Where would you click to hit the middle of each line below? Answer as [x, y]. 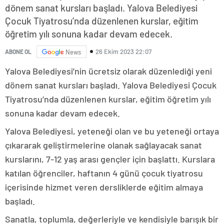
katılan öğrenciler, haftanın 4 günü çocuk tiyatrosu [104, 173]
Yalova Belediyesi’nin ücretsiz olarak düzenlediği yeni [108, 71]
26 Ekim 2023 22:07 [123, 52]
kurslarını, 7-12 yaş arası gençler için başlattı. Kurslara [110, 159]
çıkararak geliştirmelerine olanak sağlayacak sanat [103, 145]
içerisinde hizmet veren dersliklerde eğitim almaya [104, 187]
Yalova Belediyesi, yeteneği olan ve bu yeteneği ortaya [112, 131]
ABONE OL [18, 52]
